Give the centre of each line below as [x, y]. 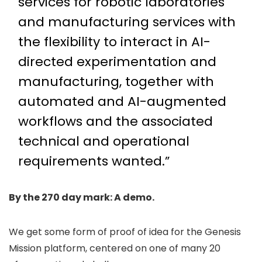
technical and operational [104, 141]
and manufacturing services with [127, 22]
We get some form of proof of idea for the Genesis [125, 232]
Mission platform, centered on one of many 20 [115, 248]
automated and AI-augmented [122, 101]
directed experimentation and [117, 62]
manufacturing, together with [116, 82]
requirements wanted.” [94, 161]
